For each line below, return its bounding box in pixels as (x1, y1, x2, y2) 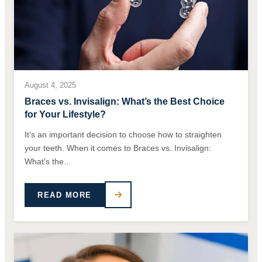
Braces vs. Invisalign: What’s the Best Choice (25, 96, 225, 107)
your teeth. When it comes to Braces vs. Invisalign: (25, 143, 211, 153)
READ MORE (37, 190, 92, 199)
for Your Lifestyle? (25, 109, 106, 120)
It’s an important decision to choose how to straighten (25, 130, 222, 140)
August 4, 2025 (25, 81, 76, 90)
